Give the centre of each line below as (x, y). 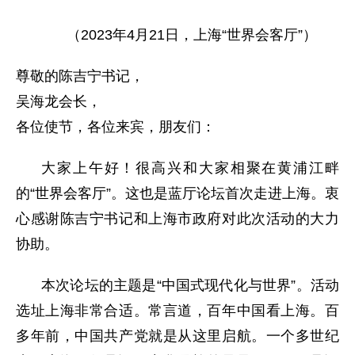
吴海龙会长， (59, 101)
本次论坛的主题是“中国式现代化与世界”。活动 (190, 285)
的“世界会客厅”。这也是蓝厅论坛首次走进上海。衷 (177, 193)
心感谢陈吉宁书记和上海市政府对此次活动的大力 (177, 219)
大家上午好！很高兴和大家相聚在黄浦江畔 (190, 168)
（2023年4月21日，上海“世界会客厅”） (192, 35)
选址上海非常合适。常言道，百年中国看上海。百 (177, 311)
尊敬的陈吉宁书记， (80, 76)
